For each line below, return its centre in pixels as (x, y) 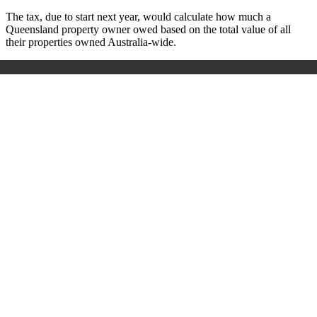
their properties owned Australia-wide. (91, 42)
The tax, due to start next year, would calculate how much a (138, 16)
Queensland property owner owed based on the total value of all (148, 29)
